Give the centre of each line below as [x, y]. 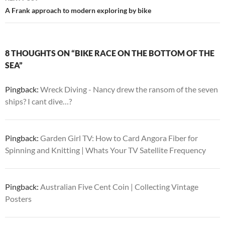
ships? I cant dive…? [38, 101]
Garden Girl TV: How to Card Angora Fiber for [119, 138]
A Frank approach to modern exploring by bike [78, 10]
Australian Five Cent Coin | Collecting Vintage [119, 187]
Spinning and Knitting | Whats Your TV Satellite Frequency [105, 150]
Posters [18, 199]
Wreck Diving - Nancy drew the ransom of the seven [129, 89]
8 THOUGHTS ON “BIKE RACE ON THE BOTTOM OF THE [110, 53]
